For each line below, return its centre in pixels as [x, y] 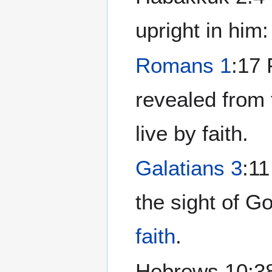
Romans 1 [184, 65]
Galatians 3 [189, 168]
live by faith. [192, 133]
